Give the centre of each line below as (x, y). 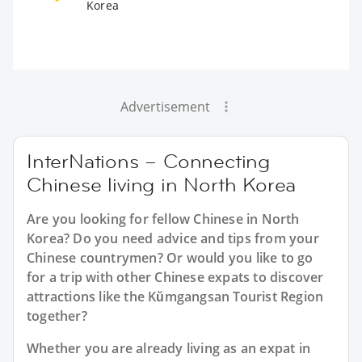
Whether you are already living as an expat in (169, 348)
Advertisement (165, 106)
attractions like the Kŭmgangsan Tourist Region (175, 296)
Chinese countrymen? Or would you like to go (170, 257)
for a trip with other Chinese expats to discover (175, 277)
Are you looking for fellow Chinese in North (163, 219)
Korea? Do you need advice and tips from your (173, 238)
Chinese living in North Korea (162, 184)
